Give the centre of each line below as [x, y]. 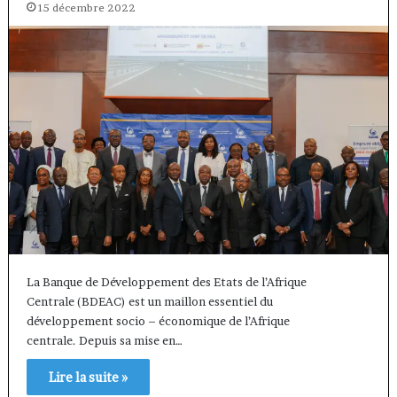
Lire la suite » [88, 378]
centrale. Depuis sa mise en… [104, 341]
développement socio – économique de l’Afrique [158, 321]
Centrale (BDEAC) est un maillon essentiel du [149, 302]
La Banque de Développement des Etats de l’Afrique [166, 282]
